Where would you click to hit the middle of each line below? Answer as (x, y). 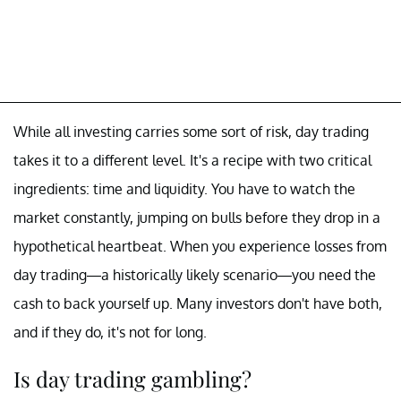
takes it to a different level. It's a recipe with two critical (192, 160)
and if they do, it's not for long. (112, 332)
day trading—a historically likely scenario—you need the (195, 274)
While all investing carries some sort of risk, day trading (191, 131)
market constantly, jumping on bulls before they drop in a (197, 217)
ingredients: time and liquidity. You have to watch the (184, 188)
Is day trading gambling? (132, 378)
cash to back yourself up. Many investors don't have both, (198, 303)
